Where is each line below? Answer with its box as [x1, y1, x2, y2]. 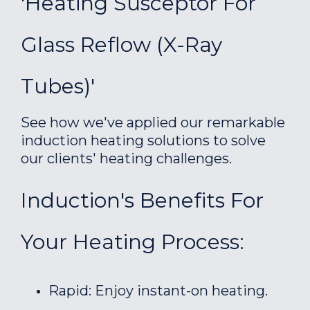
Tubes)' [21, 73, 95, 99]
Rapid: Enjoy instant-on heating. [48, 282, 268, 299]
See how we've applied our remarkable [21, 114, 285, 131]
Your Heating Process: [21, 229, 244, 255]
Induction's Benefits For [21, 188, 264, 213]
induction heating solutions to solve [21, 132, 266, 149]
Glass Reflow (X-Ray [21, 32, 222, 57]
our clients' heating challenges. [21, 150, 232, 167]
